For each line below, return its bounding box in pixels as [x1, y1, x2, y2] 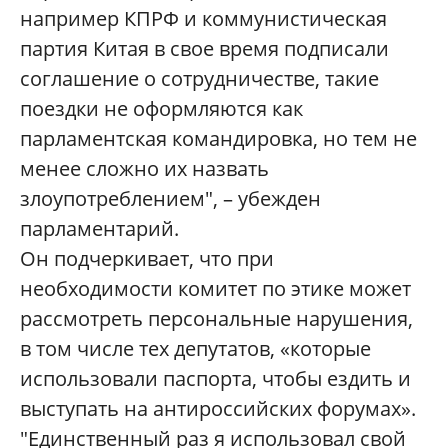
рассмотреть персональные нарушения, [20, 305, 413, 333]
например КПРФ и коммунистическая [20, 5, 387, 33]
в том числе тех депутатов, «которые [20, 335, 371, 363]
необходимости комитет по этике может [20, 275, 411, 303]
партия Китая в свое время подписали [20, 35, 389, 63]
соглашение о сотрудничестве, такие [20, 65, 379, 93]
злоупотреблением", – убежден [20, 185, 321, 213]
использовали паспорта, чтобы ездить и [20, 365, 411, 393]
